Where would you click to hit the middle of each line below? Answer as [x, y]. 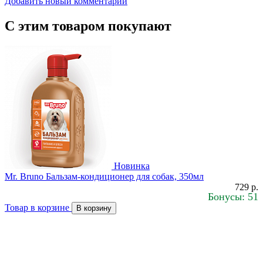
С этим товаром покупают [88, 26]
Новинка [132, 166]
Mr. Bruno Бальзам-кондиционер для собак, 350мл [104, 176]
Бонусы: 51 [233, 196]
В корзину [94, 208]
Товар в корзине [38, 207]
